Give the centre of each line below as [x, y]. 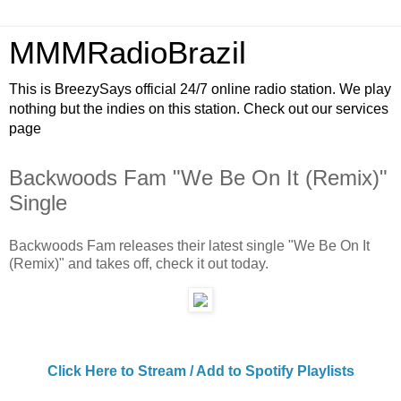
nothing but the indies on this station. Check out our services [199, 109]
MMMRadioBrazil [128, 53]
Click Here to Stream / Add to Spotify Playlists [200, 371]
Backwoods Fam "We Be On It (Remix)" [198, 178]
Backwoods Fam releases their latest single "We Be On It [189, 245]
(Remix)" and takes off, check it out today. [139, 263]
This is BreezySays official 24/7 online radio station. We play [200, 89]
